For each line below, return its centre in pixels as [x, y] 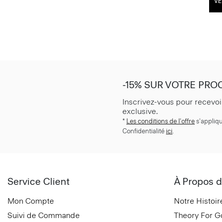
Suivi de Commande [44, 215]
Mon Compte [31, 201]
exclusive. [140, 111]
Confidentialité [144, 131]
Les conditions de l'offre [161, 121]
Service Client [39, 181]
